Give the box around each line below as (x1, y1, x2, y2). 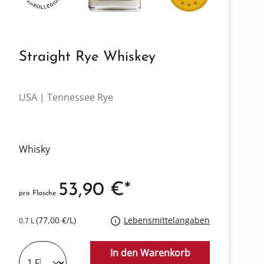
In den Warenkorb (110, 246, 190, 260)
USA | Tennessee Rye (19, 91, 113, 104)
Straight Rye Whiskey (19, 50, 156, 65)
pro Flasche (19, 190, 58, 197)
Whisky (19, 143, 50, 156)
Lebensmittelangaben (124, 214, 210, 226)
